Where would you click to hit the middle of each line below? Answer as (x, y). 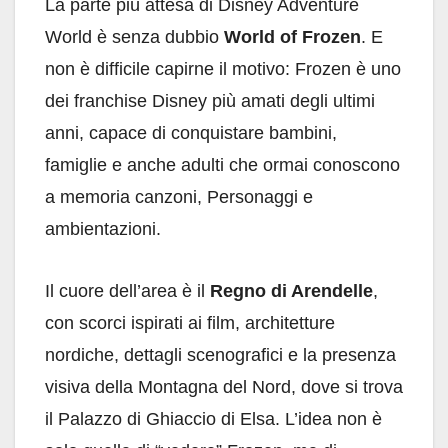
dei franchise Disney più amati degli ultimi (210, 101)
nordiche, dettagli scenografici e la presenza (220, 355)
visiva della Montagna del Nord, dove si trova (224, 387)
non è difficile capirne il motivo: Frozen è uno (223, 69)
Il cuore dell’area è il (127, 291)
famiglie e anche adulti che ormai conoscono (222, 165)
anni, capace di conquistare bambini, (191, 133)
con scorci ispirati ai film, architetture (190, 323)
